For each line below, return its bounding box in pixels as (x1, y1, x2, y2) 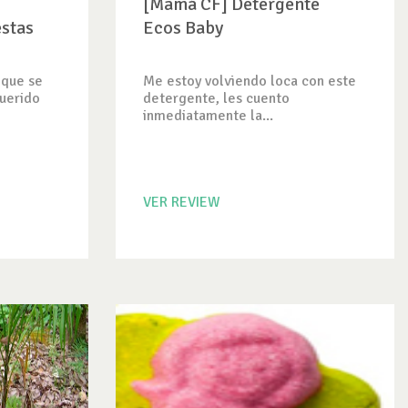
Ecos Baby (143, 16, 223, 39)
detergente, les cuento (143, 89, 290, 107)
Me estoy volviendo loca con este (143, 72, 356, 90)
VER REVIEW (143, 193, 220, 211)
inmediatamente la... (143, 107, 273, 125)
